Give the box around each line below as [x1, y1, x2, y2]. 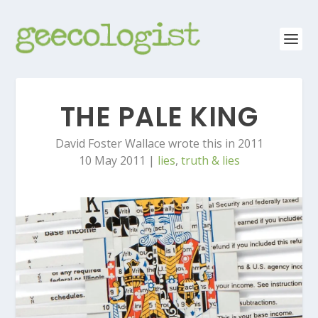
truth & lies [180, 153, 240, 168]
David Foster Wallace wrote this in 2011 [55, 136, 263, 151]
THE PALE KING [60, 98, 258, 136]
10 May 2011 [78, 153, 146, 168]
